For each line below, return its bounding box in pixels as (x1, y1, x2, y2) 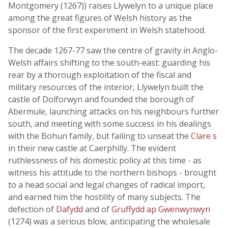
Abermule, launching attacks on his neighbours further (8, 106, 219, 117)
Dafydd (56, 204, 85, 215)
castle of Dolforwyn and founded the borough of (8, 94, 194, 105)
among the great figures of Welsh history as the (8, 12, 192, 23)
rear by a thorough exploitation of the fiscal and (8, 69, 191, 80)
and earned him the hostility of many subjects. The (8, 191, 201, 203)
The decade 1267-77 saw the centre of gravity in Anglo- (8, 45, 218, 56)
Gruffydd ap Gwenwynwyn (111, 204, 210, 215)
